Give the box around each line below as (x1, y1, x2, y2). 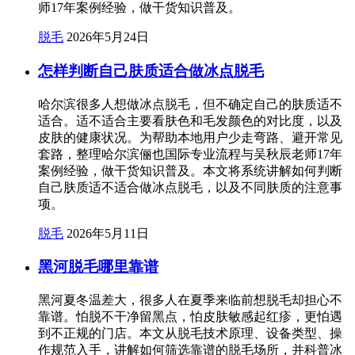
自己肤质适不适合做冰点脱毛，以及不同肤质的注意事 (38, 180, 342, 194)
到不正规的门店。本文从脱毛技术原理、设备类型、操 (38, 326, 342, 340)
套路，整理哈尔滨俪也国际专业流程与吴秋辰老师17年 (38, 147, 342, 161)
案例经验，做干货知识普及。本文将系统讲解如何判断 (38, 163, 342, 177)
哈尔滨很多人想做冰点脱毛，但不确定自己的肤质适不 (38, 97, 342, 111)
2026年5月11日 (67, 226, 149, 240)
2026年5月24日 (67, 30, 149, 44)
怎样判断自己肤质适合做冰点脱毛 (38, 62, 264, 79)
